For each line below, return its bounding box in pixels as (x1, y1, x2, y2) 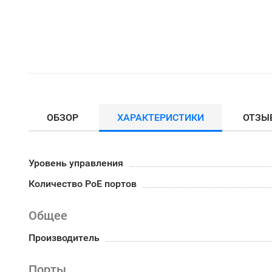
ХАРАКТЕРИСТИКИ (117, 112, 204, 123)
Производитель (29, 232, 100, 243)
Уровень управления (29, 157, 123, 169)
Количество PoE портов (29, 178, 137, 189)
